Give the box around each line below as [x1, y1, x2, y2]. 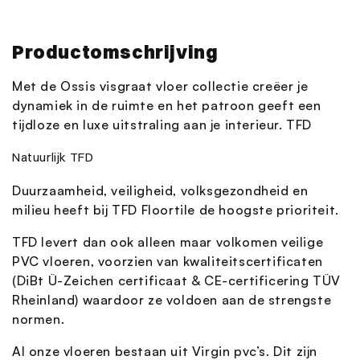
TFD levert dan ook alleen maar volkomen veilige [12, 234, 324, 251]
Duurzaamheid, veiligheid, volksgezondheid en [12, 182, 309, 199]
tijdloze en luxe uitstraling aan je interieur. [12, 116, 283, 133]
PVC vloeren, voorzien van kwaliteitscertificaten [12, 253, 323, 270]
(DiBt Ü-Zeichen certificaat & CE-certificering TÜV [12, 272, 342, 289]
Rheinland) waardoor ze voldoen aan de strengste [12, 292, 332, 309]
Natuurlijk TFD [12, 149, 94, 166]
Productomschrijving [12, 39, 219, 63]
